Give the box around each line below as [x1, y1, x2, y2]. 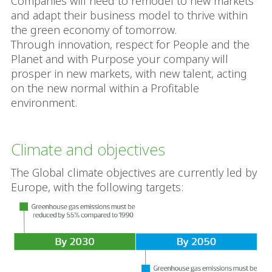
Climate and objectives [11, 138, 165, 160]
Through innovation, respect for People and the [11, 36, 250, 52]
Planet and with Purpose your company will [11, 51, 228, 66]
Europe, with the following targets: [11, 179, 183, 194]
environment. [11, 95, 80, 110]
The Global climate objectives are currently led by [11, 165, 257, 180]
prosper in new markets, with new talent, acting [11, 66, 247, 81]
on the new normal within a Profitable [11, 80, 199, 95]
